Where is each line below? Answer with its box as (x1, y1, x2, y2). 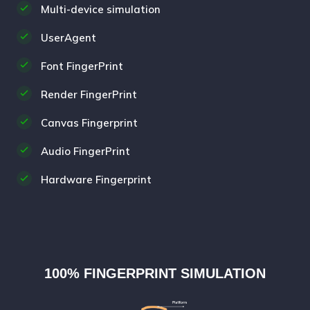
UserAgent (41, 30, 96, 44)
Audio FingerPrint (41, 144, 130, 158)
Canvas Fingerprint (41, 116, 138, 129)
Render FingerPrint (41, 87, 137, 101)
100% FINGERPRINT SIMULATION (44, 265, 266, 281)
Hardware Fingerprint (41, 172, 152, 186)
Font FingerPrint (41, 59, 123, 73)
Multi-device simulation (41, 2, 161, 16)
